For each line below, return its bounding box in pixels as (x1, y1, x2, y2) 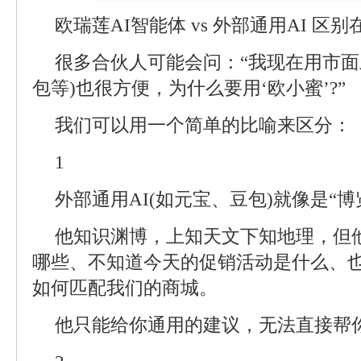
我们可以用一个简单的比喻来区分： (55, 115, 351, 135)
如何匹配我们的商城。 (32, 278, 218, 298)
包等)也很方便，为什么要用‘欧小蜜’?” (32, 78, 346, 98)
